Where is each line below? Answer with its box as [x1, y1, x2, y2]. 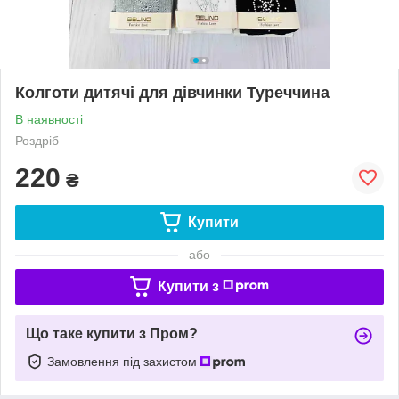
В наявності [15, 111, 83, 126]
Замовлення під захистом [47, 354, 200, 369]
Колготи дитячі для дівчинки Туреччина [15, 83, 330, 102]
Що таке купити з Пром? [26, 325, 198, 341]
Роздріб [15, 133, 59, 148]
